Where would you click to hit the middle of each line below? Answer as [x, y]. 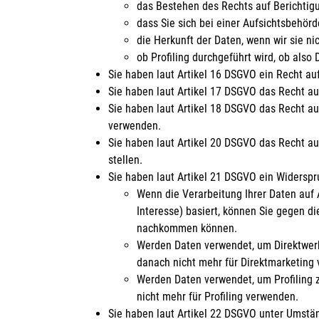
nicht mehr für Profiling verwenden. [218, 296]
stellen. [125, 159]
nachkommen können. [187, 228]
